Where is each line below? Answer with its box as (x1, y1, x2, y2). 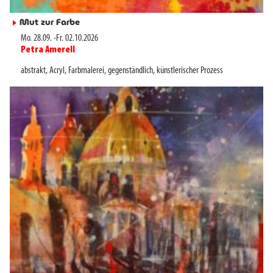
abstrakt (21, 66, 46, 76)
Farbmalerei (68, 66, 104, 76)
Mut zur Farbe (19, 15, 80, 29)
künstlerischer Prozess (157, 66, 223, 76)
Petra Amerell (21, 45, 75, 55)
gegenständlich (108, 66, 153, 76)
